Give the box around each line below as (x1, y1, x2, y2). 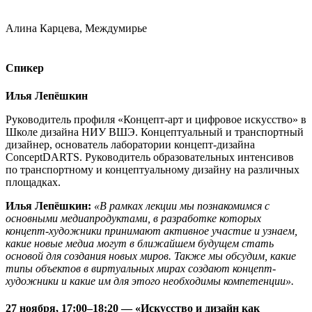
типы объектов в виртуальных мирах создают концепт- (6, 262, 276, 274)
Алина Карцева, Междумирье (6, 22, 147, 35)
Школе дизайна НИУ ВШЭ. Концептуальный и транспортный (6, 125, 304, 138)
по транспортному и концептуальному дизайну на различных (6, 163, 299, 175)
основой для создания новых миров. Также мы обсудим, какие (6, 249, 296, 262)
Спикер (6, 62, 44, 75)
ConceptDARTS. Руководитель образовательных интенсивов (6, 150, 294, 163)
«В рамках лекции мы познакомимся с (94, 199, 270, 212)
